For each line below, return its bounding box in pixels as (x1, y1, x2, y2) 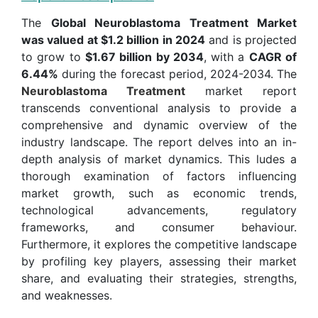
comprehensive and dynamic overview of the (21, 117, 297, 132)
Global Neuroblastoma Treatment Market (50, 15, 297, 30)
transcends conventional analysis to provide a (21, 100, 297, 115)
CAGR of (248, 49, 297, 64)
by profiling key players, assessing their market (21, 253, 297, 268)
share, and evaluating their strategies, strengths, (21, 270, 297, 285)
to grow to (21, 49, 85, 64)
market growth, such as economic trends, (21, 185, 297, 200)
